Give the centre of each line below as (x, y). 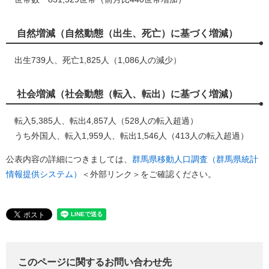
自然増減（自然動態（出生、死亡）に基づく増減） (127, 33)
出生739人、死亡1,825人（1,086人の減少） (94, 60)
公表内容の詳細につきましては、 (69, 159)
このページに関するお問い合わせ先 (95, 262)
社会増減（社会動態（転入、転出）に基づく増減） (127, 94)
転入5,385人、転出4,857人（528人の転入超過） (102, 121)
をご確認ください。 (178, 174)
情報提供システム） (44, 174)
